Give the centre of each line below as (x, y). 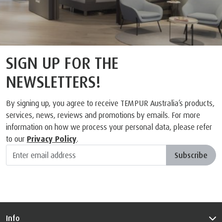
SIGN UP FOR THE (62, 63)
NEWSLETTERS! (53, 82)
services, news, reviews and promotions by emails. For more (103, 115)
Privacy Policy (52, 139)
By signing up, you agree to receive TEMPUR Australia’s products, (110, 103)
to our (16, 139)
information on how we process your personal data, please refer (109, 127)
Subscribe (193, 155)
